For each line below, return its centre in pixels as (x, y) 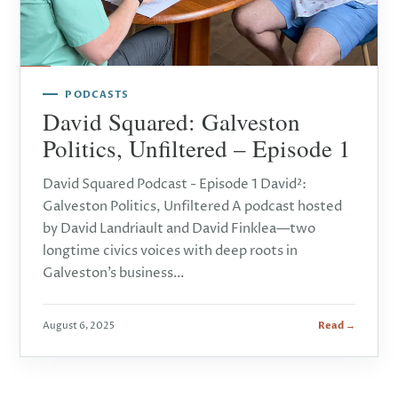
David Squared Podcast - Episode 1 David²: (175, 184)
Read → (336, 325)
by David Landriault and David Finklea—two (179, 228)
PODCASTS (97, 94)
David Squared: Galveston (172, 121)
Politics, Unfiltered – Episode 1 (197, 148)
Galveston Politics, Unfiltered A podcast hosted (193, 206)
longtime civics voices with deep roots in (171, 251)
